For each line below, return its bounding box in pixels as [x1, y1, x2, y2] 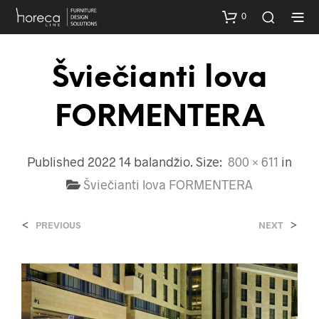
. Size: [190, 153, 225, 169]
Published [27, 153, 88, 169]
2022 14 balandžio [88, 153, 190, 169]
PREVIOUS [36, 219, 80, 231]
